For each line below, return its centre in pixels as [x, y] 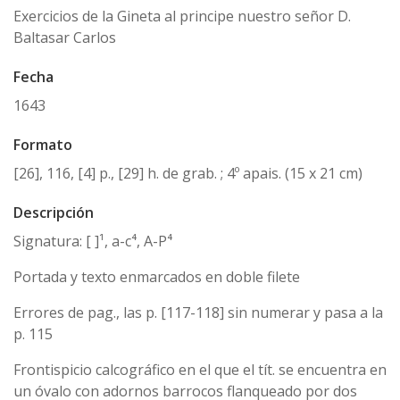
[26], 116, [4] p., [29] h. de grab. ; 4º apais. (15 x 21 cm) [188, 174]
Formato [43, 145]
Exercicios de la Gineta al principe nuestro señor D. [182, 17]
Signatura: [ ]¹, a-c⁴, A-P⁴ [93, 242]
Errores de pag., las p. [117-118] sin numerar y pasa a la [198, 313]
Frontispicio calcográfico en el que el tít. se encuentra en [200, 370]
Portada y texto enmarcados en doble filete [157, 277]
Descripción [54, 213]
